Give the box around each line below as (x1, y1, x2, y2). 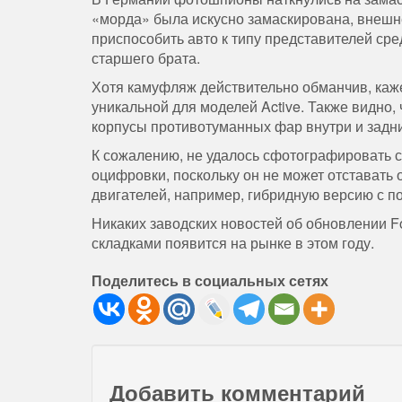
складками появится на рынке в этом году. (92, 232, 374, 254)
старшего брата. (92, 48, 200, 69)
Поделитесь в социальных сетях (92, 270, 328, 292)
